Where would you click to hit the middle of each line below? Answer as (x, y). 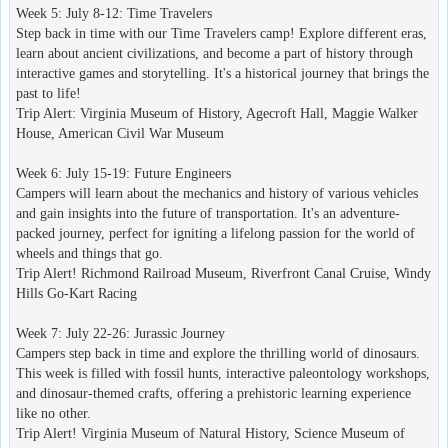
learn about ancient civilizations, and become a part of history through (214, 53)
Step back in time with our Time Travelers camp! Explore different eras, (221, 33)
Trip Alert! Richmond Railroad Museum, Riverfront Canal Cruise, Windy (223, 273)
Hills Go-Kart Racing (76, 293)
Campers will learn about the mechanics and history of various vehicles (217, 193)
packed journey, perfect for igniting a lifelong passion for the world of (215, 233)
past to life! (48, 93)
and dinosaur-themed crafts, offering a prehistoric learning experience (213, 393)
